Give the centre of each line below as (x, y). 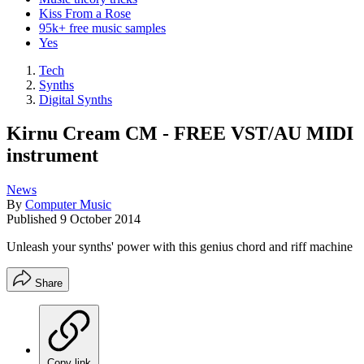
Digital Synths (76, 99)
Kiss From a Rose (85, 13)
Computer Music (68, 205)
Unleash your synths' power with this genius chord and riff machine (180, 247)
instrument (52, 156)
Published (33, 219)
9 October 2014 (100, 219)
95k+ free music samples (102, 28)
